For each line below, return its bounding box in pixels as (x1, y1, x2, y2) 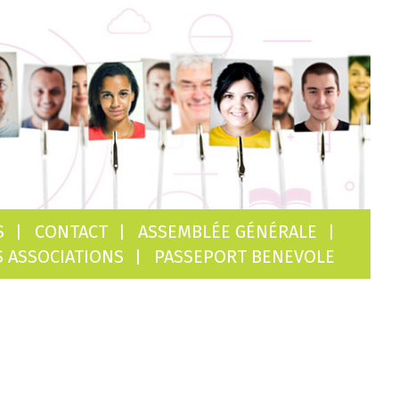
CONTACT (35, 221, 108, 242)
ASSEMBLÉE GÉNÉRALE (138, 221, 317, 242)
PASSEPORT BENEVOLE (154, 246, 335, 267)
